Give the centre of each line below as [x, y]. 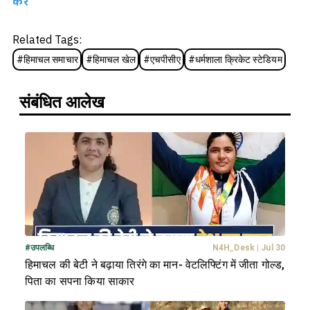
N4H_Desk [234, 248]
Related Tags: [47, 40]
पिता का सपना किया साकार [80, 282]
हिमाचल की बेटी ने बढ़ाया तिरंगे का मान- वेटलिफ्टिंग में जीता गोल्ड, [155, 265]
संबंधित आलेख [62, 103]
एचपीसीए [165, 59]
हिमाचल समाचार [51, 59]
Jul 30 [273, 248]
